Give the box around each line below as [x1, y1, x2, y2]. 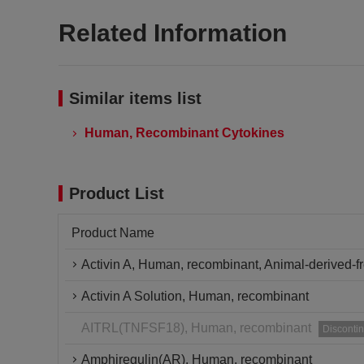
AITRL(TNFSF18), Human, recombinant [81, 321, 311, 335]
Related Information [58, 19, 287, 46]
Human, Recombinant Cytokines [84, 126, 284, 140]
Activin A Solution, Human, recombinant [81, 289, 309, 303]
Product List [69, 184, 164, 202]
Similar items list [69, 89, 201, 107]
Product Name [71, 226, 154, 240]
